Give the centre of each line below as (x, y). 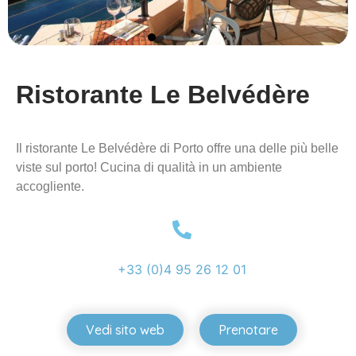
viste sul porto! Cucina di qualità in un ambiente (149, 167)
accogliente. (50, 186)
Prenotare (248, 330)
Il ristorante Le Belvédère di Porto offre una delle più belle (177, 148)
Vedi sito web (125, 330)
